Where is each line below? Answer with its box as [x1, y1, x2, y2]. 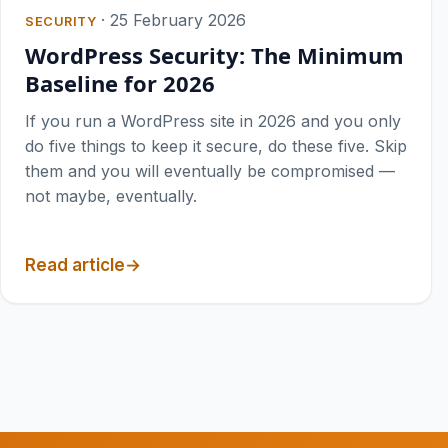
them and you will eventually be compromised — [25, 161, 395, 182]
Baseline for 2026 [25, 68, 215, 99]
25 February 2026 [110, 10, 247, 31]
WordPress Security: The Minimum [25, 40, 404, 71]
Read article [25, 255, 125, 276]
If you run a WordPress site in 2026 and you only [25, 111, 401, 132]
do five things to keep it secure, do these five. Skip [25, 136, 407, 157]
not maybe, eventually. [25, 186, 197, 207]
